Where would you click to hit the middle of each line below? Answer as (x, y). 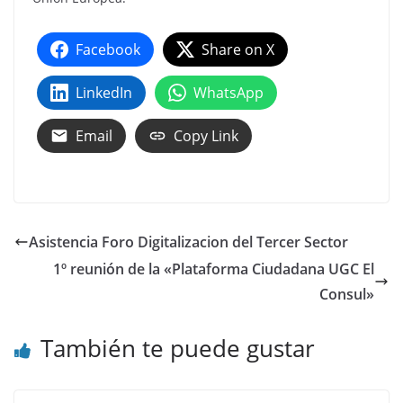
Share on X (238, 49)
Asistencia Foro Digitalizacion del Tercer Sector (188, 242)
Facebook (108, 49)
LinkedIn (104, 92)
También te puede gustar (178, 348)
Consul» (347, 294)
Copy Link (206, 135)
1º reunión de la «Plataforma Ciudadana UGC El (214, 269)
